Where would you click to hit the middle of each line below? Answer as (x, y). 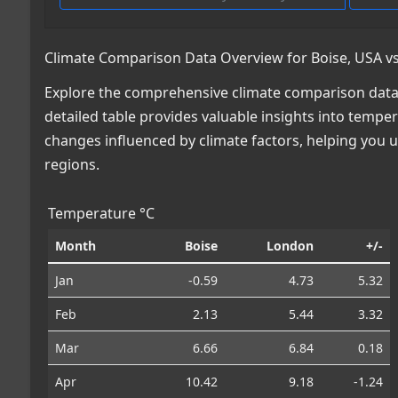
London (290, 245)
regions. (72, 164)
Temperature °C (101, 213)
